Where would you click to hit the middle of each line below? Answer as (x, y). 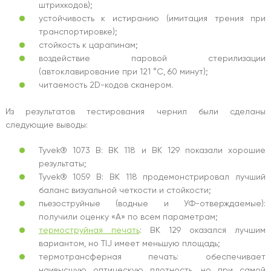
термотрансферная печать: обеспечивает (152, 256)
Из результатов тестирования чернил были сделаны (135, 111)
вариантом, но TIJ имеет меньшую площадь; (129, 243)
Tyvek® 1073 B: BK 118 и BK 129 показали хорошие (152, 150)
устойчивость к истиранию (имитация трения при (152, 18)
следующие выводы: (46, 124)
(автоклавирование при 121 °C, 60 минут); (123, 71)
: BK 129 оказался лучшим (203, 230)
